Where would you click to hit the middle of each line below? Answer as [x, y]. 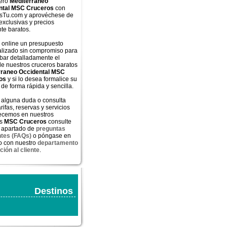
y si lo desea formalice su [42, 79]
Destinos [54, 191]
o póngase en [51, 136]
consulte [60, 122]
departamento [58, 143]
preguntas [51, 129]
